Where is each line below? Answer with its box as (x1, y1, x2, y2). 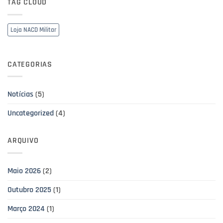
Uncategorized (7, 108, 54, 119)
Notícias (7, 89, 33, 100)
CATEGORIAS (7, 59, 52, 70)
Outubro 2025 (7, 184, 51, 195)
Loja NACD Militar (10, 25, 56, 34)
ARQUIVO (7, 135, 39, 146)
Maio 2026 (7, 165, 41, 176)
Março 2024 (7, 203, 45, 214)
